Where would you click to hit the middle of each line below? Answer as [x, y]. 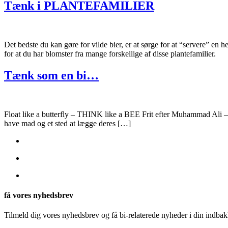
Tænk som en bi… [51, 75]
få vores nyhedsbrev [39, 195]
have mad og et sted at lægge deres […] [67, 123]
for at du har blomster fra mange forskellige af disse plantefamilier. [110, 53]
